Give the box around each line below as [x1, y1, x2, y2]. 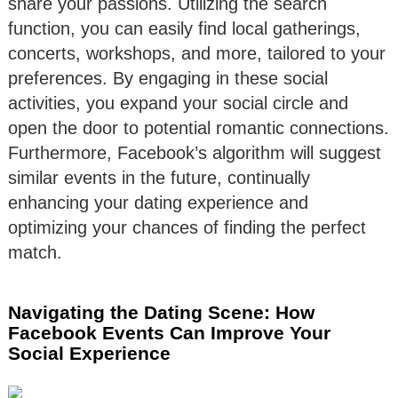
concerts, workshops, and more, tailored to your [8, 43, 386, 63]
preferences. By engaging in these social [8, 68, 328, 88]
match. [8, 242, 62, 262]
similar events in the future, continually [8, 167, 310, 187]
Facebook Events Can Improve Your [8, 322, 330, 343]
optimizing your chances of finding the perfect [8, 217, 366, 237]
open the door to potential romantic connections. [8, 117, 389, 138]
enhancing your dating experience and [8, 192, 308, 212]
